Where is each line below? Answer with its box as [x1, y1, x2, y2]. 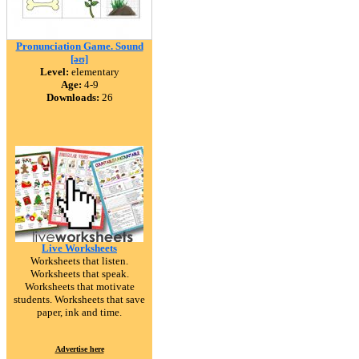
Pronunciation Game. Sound [15, 40, 143, 52]
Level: [39, 66, 69, 78]
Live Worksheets [42, 242, 117, 254]
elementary [68, 66, 119, 78]
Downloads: [46, 91, 99, 103]
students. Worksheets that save [14, 293, 145, 305]
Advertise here [54, 345, 104, 353]
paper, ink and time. [37, 306, 122, 318]
